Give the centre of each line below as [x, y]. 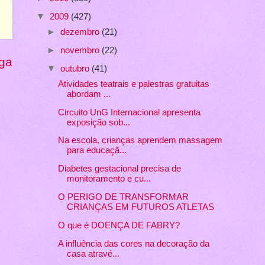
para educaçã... [96, 151]
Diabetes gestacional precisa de [119, 169]
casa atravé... [93, 254]
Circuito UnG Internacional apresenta [129, 112]
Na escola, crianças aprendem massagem [140, 140]
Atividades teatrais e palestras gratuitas [133, 84]
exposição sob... [98, 122]
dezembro [81, 32]
